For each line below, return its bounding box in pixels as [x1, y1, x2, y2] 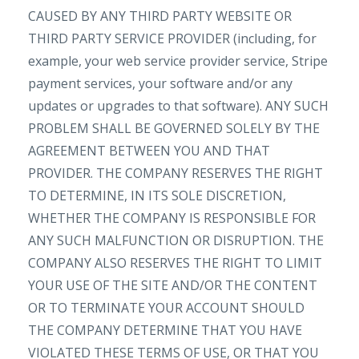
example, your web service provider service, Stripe [28, 52, 328, 70]
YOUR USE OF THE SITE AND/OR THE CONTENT [28, 276, 317, 294]
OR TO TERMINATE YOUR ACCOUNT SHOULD [28, 299, 305, 317]
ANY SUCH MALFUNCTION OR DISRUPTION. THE [28, 232, 324, 249]
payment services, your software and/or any [28, 75, 292, 92]
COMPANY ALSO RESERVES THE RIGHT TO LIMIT [28, 254, 322, 272]
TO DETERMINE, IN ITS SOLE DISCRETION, [28, 187, 286, 204]
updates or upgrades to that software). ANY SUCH [28, 97, 329, 115]
